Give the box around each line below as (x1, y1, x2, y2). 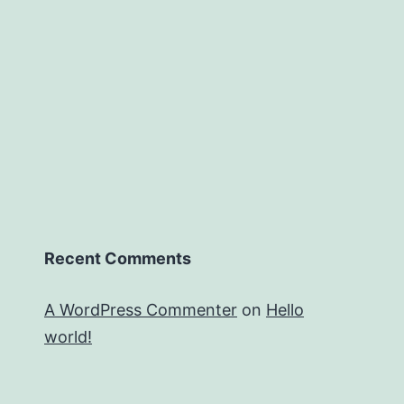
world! (44, 327, 92, 346)
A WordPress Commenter (44, 300, 237, 319)
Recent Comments (44, 249, 191, 268)
